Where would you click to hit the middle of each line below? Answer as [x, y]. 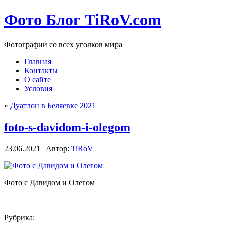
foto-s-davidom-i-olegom [67, 127]
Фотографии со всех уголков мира [63, 44]
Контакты [41, 70]
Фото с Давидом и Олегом [49, 182]
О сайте [37, 79]
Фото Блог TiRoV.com [83, 20]
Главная [38, 61]
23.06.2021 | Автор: [38, 148]
